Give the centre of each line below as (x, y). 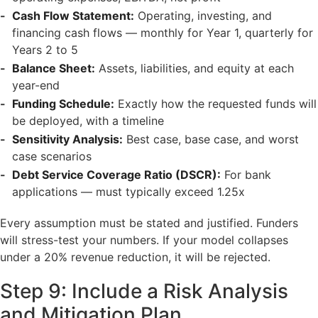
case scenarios (51, 156)
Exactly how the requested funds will (215, 103)
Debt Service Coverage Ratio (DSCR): (116, 174)
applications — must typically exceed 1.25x (128, 191)
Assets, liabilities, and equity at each (194, 68)
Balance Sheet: (53, 68)
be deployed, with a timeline (88, 120)
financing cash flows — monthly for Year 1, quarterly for (162, 32)
